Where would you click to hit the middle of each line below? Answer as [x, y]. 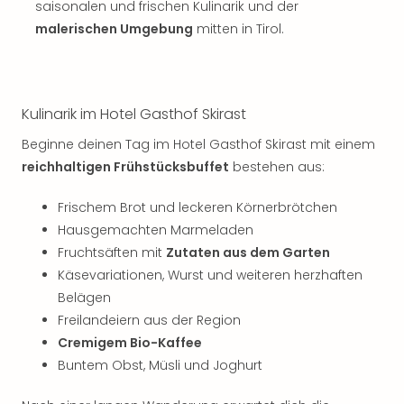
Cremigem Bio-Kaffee [130, 343]
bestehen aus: [277, 167]
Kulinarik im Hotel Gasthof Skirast [134, 114]
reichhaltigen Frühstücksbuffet [125, 167]
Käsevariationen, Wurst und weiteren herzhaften [210, 275]
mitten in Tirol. [239, 29]
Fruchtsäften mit [112, 252]
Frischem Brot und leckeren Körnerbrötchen [197, 207]
